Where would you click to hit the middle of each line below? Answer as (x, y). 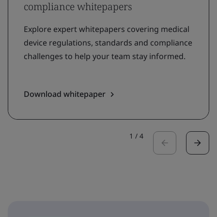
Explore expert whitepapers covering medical (107, 29)
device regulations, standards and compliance (108, 42)
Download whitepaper (65, 94)
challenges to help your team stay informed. (105, 56)
